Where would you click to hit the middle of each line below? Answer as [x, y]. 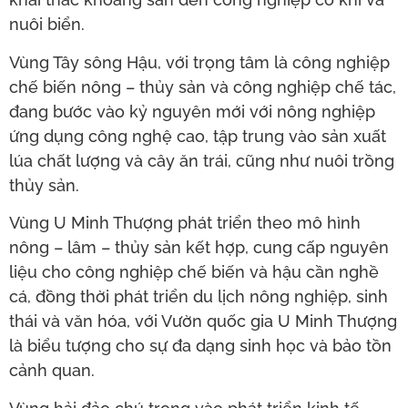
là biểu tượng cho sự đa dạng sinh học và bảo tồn [200, 346]
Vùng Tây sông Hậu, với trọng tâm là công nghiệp [199, 62]
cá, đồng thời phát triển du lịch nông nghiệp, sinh [199, 297]
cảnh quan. [52, 371]
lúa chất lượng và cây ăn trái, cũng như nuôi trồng [202, 160]
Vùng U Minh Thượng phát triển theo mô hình [185, 223]
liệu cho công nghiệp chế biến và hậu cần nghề [194, 272]
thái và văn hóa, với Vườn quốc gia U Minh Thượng [203, 321]
